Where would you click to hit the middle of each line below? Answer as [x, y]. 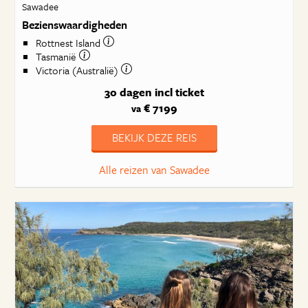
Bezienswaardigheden [74, 25]
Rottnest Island [69, 43]
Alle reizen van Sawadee [154, 169]
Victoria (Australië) [78, 70]
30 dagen [128, 92]
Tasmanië [57, 57]
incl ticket [179, 92]
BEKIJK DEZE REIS [154, 137]
